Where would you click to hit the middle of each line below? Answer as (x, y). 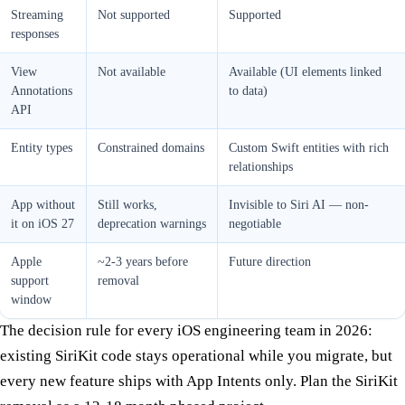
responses (35, 33)
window (31, 299)
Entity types (42, 147)
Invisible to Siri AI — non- (299, 204)
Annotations (42, 90)
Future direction (270, 261)
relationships (261, 166)
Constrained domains (151, 147)
